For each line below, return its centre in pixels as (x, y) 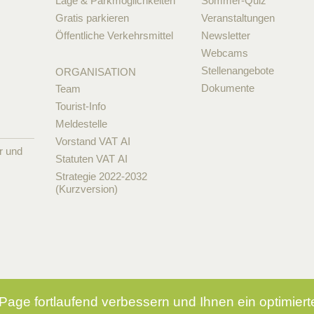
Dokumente (228, 88)
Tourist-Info (80, 107)
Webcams (225, 53)
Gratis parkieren (92, 18)
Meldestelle (81, 124)
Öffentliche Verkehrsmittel (114, 36)
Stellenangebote (238, 71)
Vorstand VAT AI (93, 142)
